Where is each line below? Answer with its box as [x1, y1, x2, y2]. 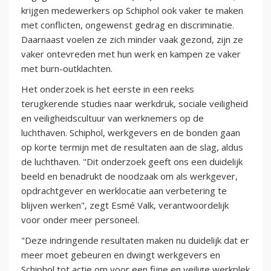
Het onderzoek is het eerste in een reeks [21, 83, 194, 96]
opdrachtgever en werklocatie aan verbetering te [21, 184, 227, 197]
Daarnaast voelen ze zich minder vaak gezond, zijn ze [21, 33, 243, 46]
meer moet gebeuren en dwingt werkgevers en [21, 249, 220, 261]
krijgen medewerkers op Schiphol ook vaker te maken [21, 4, 243, 17]
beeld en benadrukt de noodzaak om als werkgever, [21, 170, 238, 183]
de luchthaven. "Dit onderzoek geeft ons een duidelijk [21, 155, 243, 168]
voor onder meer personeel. [21, 214, 139, 226]
